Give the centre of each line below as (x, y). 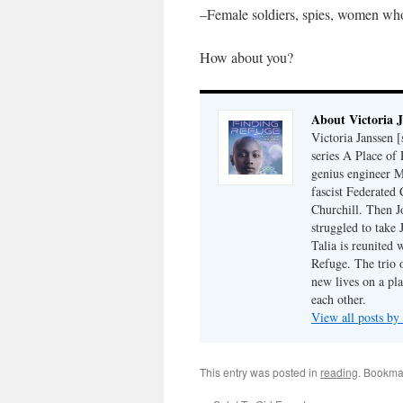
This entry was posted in (260, 372)
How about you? (246, 57)
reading (339, 372)
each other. (339, 299)
